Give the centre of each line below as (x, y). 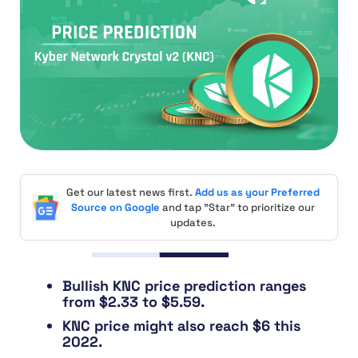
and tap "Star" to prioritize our (237, 208)
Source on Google (115, 208)
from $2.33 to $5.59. (133, 302)
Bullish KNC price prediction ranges (184, 286)
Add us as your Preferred (257, 193)
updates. (193, 223)
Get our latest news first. (130, 193)
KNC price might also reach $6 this (181, 326)
